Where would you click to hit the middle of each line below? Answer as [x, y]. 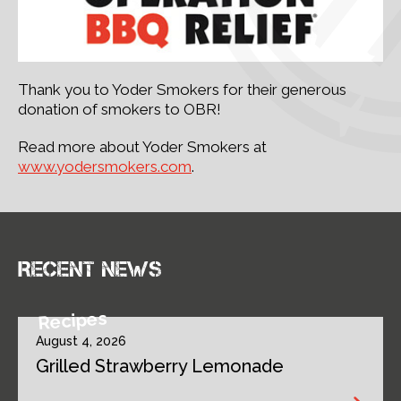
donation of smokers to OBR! [119, 109]
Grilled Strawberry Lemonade [160, 366]
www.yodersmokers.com [105, 166]
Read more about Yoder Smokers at [142, 147]
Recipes [73, 320]
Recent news [90, 269]
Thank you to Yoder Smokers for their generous [182, 90]
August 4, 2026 [81, 341]
